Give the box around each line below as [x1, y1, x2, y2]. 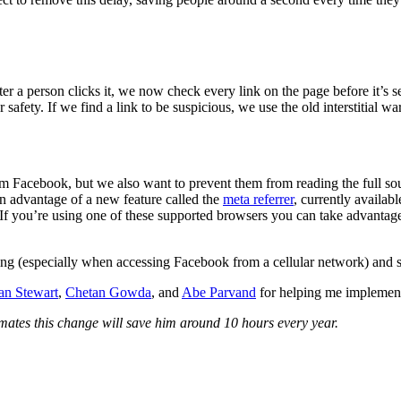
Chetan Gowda [65, 285, 151, 301]
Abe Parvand [182, 285, 256, 301]
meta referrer [223, 192, 294, 208]
